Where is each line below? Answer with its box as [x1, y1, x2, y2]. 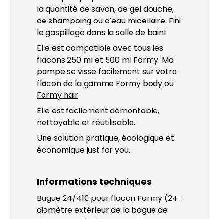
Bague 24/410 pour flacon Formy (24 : [37, 192, 181, 204]
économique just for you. [37, 144, 130, 155]
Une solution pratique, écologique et [37, 132, 174, 144]
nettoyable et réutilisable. [37, 116, 135, 128]
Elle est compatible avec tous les [37, 42, 163, 54]
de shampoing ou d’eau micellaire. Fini [37, 15, 181, 26]
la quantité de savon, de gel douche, [37, 3, 174, 15]
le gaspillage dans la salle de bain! [37, 26, 166, 38]
